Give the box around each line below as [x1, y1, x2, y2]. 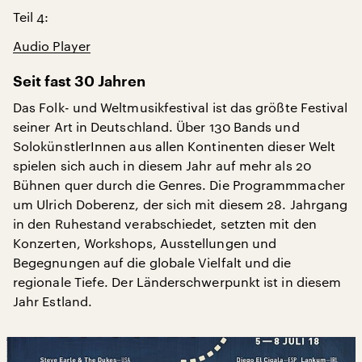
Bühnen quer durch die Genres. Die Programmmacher [13, 177, 345, 192]
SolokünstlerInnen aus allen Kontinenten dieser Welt [13, 138, 336, 154]
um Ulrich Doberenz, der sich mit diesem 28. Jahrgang [13, 196, 348, 212]
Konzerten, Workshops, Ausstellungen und [13, 235, 277, 250]
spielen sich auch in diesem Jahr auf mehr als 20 [13, 158, 311, 173]
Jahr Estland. [13, 293, 93, 309]
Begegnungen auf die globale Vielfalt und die [13, 255, 292, 270]
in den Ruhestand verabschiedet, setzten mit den [13, 216, 317, 231]
